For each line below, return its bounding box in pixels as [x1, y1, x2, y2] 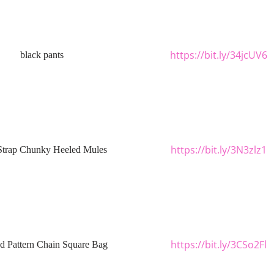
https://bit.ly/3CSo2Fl [170, 237, 267, 251]
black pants [20, 49, 64, 61]
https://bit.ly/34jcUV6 [169, 48, 267, 62]
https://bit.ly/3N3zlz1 [170, 143, 267, 157]
